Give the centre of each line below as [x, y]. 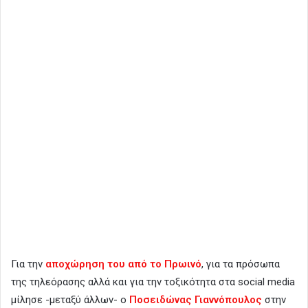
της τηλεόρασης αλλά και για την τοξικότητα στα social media [153, 282]
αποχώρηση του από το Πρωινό [123, 264]
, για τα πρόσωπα [241, 264]
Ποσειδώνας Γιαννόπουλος [196, 299]
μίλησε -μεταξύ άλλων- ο [70, 299]
